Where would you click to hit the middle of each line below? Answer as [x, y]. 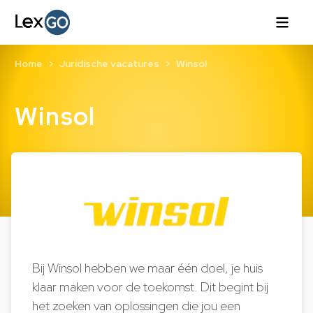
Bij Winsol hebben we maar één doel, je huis [148, 268]
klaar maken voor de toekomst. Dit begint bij [151, 287]
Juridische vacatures [109, 64]
